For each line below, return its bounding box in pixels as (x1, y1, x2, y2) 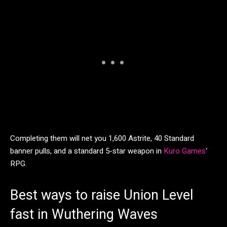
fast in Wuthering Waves (10, 206, 158, 222)
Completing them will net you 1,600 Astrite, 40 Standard (10, 132, 194, 144)
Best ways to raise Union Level (10, 186, 193, 203)
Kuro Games (164, 145, 206, 157)
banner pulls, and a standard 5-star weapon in (10, 145, 164, 157)
